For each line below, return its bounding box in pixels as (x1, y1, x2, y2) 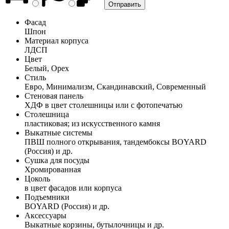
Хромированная (25, 165, 81, 174)
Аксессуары (25, 211, 66, 220)
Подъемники (25, 192, 70, 201)
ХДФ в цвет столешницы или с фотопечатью (25, 100, 182, 109)
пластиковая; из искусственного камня (25, 119, 160, 128)
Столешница (25, 109, 69, 119)
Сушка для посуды (25, 155, 89, 165)
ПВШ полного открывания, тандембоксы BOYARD (25, 137, 207, 146)
